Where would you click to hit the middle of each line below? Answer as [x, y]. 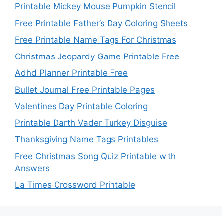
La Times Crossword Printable [75, 185]
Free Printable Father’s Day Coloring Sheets [101, 23]
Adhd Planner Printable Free [71, 73]
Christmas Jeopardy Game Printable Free [97, 56]
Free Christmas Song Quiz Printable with [95, 156]
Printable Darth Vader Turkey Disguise [91, 123]
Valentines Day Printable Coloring [81, 106]
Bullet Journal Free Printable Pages [85, 89]
